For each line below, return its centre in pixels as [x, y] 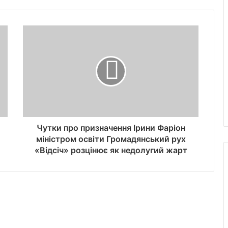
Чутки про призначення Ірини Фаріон [111, 128]
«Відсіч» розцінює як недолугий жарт [111, 150]
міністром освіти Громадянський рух [111, 139]
